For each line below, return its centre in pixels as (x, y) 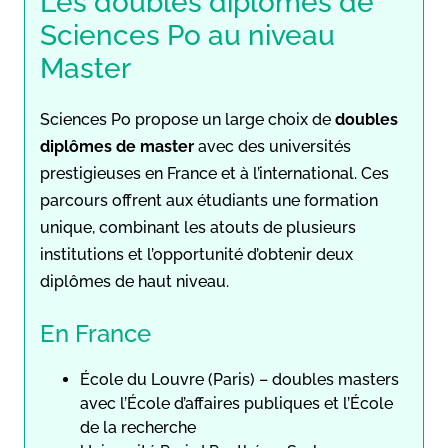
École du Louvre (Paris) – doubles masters (239, 379)
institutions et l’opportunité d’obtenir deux (196, 254)
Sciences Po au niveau (187, 35)
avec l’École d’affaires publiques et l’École (236, 403)
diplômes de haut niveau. (134, 281)
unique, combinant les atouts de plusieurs (198, 227)
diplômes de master (117, 146)
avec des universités (272, 146)
